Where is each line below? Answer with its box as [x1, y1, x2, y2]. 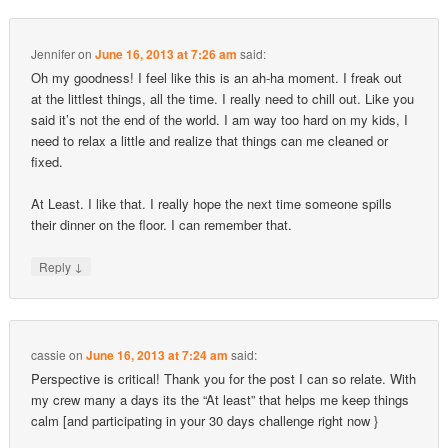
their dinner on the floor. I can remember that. [31, 214, 293, 234]
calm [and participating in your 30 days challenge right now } [31, 411, 379, 431]
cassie [31, 346, 67, 364]
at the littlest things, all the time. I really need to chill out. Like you [31, 88, 415, 108]
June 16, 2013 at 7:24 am [86, 346, 229, 365]
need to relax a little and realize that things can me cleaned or [31, 130, 389, 150]
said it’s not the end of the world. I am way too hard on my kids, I [31, 109, 409, 129]
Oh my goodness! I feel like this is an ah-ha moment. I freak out [31, 67, 403, 87]
